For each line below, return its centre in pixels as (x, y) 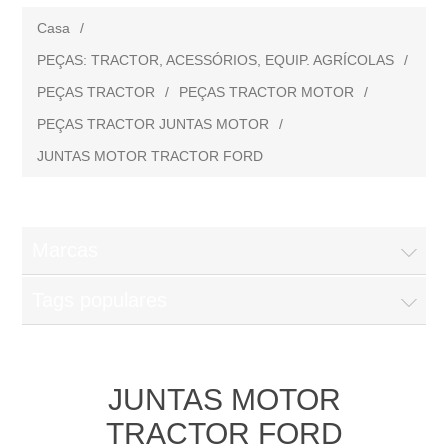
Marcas (65, 250)
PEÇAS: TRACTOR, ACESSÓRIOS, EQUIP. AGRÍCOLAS (216, 60)
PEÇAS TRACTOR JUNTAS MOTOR (153, 124)
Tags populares (100, 300)
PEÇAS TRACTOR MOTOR (267, 92)
